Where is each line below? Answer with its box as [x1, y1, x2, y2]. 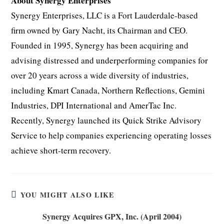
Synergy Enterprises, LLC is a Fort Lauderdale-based [11, 9, 198, 21]
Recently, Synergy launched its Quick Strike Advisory [11, 114, 202, 126]
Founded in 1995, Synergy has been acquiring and [11, 39, 189, 51]
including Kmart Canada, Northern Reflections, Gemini [11, 84, 205, 96]
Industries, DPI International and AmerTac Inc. [11, 99, 180, 111]
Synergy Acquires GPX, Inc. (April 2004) [42, 210, 181, 222]
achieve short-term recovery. [11, 144, 111, 156]
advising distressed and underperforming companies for [11, 54, 208, 66]
